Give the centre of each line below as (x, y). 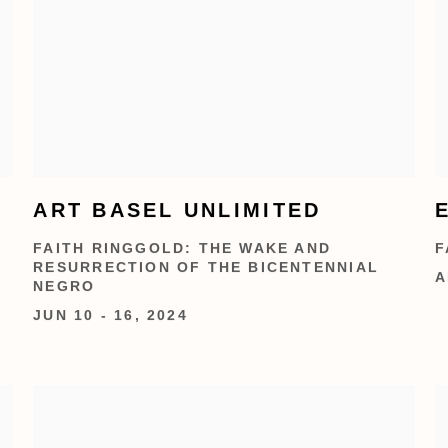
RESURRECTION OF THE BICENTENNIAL (206, 267)
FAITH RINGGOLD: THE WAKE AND (182, 248)
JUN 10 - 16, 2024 (110, 315)
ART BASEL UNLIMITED (177, 209)
